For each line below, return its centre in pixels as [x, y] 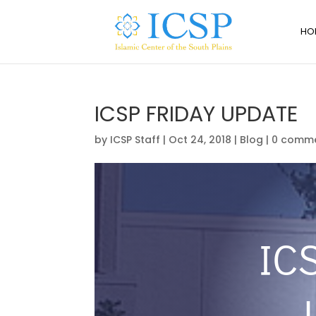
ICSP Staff [135, 140]
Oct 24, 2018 [200, 140]
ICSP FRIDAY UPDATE [196, 114]
